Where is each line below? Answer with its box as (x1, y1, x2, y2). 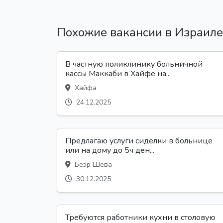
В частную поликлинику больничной (65, 58, 203, 70)
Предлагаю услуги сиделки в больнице (65, 135, 213, 146)
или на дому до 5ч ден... (65, 144, 154, 156)
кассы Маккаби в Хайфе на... (65, 68, 171, 79)
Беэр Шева (73, 159, 112, 169)
